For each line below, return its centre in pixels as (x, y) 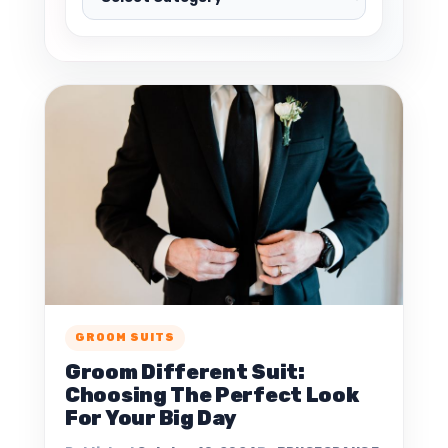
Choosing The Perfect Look (212, 394)
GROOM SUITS (125, 337)
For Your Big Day (151, 417)
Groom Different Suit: (185, 371)
